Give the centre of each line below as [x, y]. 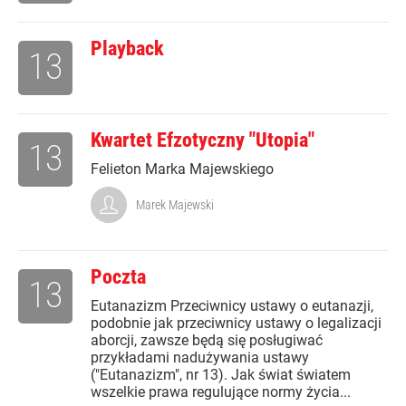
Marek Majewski [175, 205]
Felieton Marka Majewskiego [182, 169]
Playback [127, 49]
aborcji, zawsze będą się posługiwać [207, 341]
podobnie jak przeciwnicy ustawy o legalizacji [236, 324]
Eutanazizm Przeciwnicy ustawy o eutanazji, [232, 306]
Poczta [118, 277]
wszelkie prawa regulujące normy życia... [221, 392]
